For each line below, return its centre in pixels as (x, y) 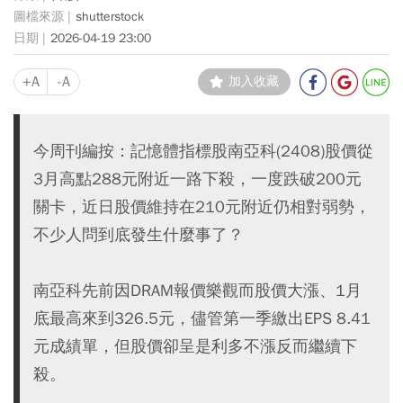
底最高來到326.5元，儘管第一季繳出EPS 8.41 (202, 318)
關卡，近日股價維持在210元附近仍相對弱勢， (202, 206)
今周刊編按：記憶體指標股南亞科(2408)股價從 (203, 150)
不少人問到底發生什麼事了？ (139, 234)
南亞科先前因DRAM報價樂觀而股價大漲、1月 (197, 290)
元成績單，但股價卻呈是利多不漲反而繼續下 (195, 345)
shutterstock (110, 17)
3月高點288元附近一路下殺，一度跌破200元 (197, 178)
